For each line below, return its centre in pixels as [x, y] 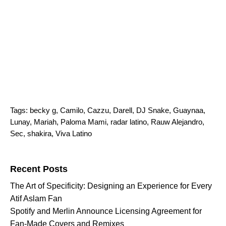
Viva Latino [74, 133]
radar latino [129, 122]
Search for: [27, 153]
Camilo [72, 110]
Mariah [45, 122]
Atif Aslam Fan [36, 198]
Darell [123, 110]
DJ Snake [153, 110]
